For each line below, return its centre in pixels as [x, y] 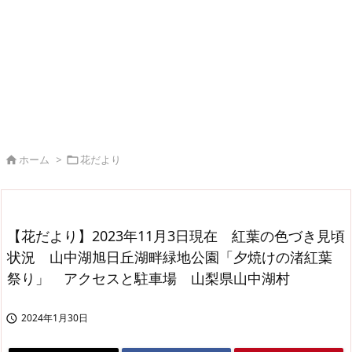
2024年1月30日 [55, 317]
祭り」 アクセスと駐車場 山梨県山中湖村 [148, 278]
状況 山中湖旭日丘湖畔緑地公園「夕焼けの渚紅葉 [170, 257]
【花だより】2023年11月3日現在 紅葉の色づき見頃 [176, 235]
